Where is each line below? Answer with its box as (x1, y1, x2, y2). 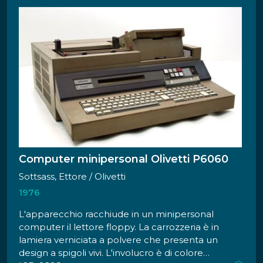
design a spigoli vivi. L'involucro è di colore (19, 247, 203, 259)
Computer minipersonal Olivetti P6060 (19, 153, 228, 166)
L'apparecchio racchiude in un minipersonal (19, 208, 214, 220)
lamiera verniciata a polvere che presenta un (19, 234, 218, 246)
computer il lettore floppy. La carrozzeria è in (19, 221, 219, 233)
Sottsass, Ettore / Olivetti (89, 171, 126, 183)
